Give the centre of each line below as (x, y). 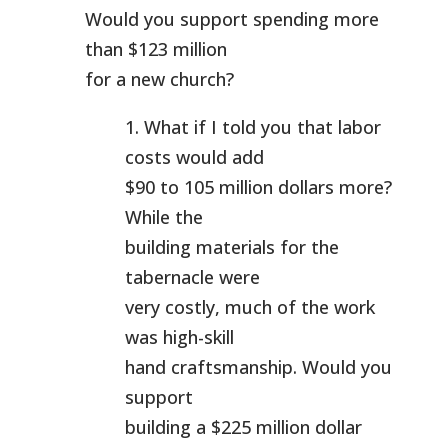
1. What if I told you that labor (252, 127)
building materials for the (231, 247)
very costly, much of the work (249, 307)
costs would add (194, 157)
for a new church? (159, 79)
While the (163, 217)
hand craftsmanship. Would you (258, 367)
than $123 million (155, 49)
